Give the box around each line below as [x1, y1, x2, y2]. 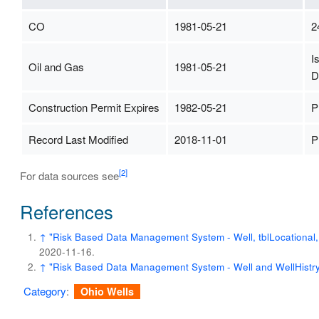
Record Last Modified [28, 131, 128, 147]
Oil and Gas [28, 58, 84, 74]
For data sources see [19, 167, 119, 183]
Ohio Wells [80, 284, 135, 299]
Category [23, 283, 66, 299]
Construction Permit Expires [28, 99, 159, 115]
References [19, 198, 113, 224]
